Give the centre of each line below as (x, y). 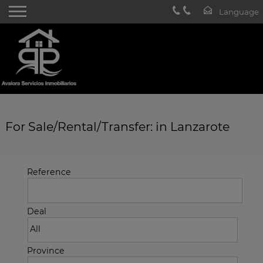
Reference (49, 172)
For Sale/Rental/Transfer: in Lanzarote (117, 127)
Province (45, 251)
